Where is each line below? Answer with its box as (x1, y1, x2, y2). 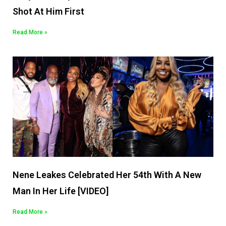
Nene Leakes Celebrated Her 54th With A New (13, 169, 201, 181)
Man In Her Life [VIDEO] (13, 186, 108, 197)
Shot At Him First (13, 6, 84, 17)
